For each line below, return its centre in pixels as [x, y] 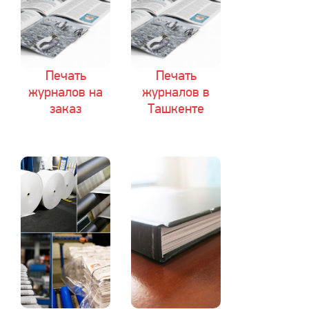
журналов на [66, 93]
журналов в [176, 93]
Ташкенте [176, 110]
